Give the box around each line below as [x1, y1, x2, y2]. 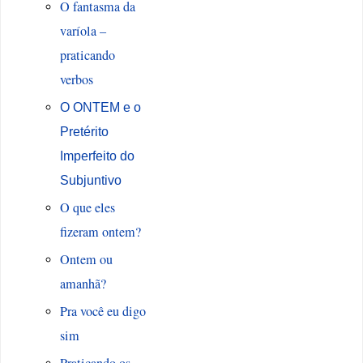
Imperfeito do [59, 148, 135, 164]
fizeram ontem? [59, 223, 141, 241]
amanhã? [59, 275, 106, 293]
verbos [59, 70, 93, 89]
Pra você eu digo [59, 302, 146, 321]
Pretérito [59, 124, 109, 139]
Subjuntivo [59, 173, 122, 188]
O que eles [59, 199, 115, 217]
